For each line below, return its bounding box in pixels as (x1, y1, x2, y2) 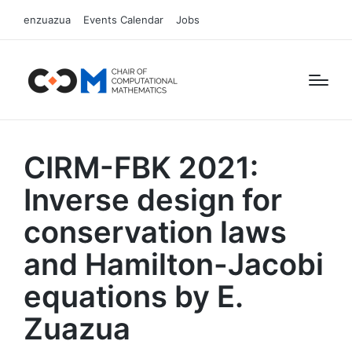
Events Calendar (83, 13, 163, 26)
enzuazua (24, 13, 71, 26)
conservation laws (24, 214, 287, 250)
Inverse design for (24, 181, 282, 218)
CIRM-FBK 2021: (24, 149, 258, 185)
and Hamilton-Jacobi (24, 246, 324, 282)
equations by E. (24, 278, 243, 314)
